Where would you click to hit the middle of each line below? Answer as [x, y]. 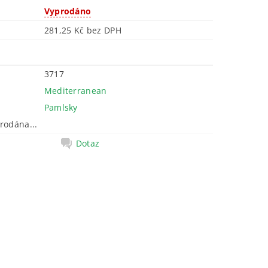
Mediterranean [75, 90]
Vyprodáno [68, 11]
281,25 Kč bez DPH [104, 30]
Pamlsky [61, 107]
